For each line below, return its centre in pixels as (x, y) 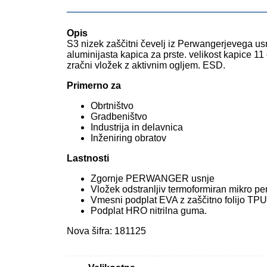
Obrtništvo (112, 105)
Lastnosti (88, 158)
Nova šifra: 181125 (106, 231)
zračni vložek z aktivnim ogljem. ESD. (146, 65)
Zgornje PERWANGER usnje (153, 178)
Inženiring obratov (128, 138)
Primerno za (94, 85)
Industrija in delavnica (137, 127)
